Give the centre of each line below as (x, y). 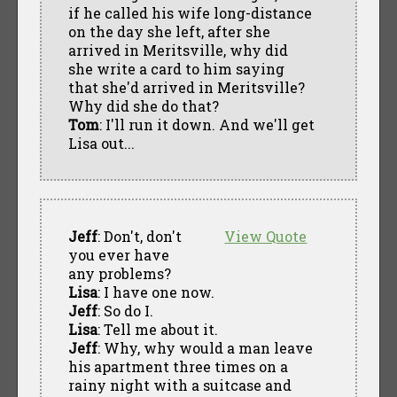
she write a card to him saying (176, 68)
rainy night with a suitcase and (179, 385)
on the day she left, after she (169, 31)
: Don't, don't (139, 236)
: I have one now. (156, 292)
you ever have (118, 254)
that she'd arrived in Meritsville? (186, 87)
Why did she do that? (143, 105)
